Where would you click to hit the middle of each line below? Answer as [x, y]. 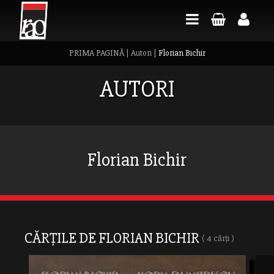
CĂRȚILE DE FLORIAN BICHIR [113, 238]
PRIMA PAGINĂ [96, 53]
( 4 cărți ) [218, 238]
